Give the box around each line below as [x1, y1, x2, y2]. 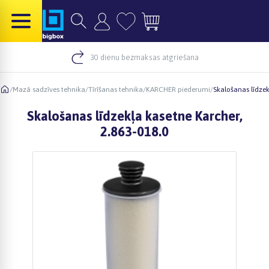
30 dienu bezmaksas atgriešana [89, 52, 199, 62]
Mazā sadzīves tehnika [13, 85, 85, 94]
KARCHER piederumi [146, 85, 210, 94]
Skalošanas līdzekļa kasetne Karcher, [26, 108, 243, 124]
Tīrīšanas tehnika [88, 85, 143, 94]
